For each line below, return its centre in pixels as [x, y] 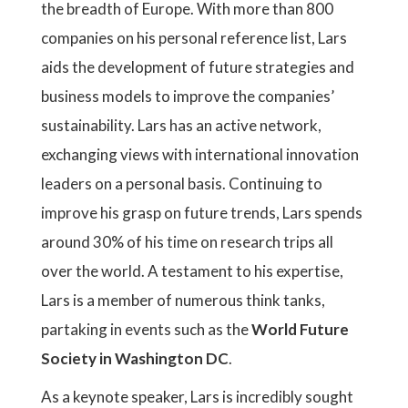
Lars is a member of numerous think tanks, [183, 300]
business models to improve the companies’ [188, 96]
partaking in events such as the [146, 329]
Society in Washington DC [135, 358]
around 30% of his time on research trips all [187, 242]
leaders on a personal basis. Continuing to [182, 184]
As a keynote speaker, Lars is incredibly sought [197, 397]
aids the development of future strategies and [198, 67]
